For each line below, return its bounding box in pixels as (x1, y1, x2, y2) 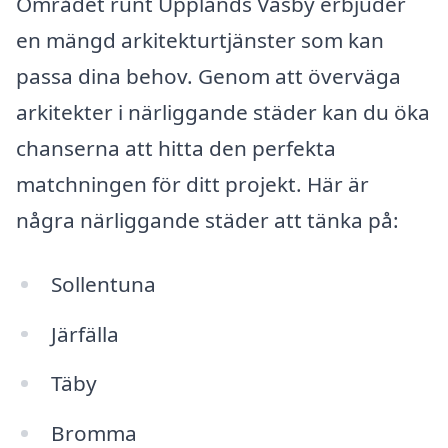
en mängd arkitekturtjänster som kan (16, 25, 384, 54)
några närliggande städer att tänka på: (16, 205, 399, 234)
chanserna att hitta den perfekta (16, 133, 336, 162)
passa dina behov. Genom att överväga (16, 61, 401, 90)
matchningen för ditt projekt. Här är (16, 169, 369, 198)
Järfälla (50, 319, 119, 348)
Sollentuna (50, 269, 156, 298)
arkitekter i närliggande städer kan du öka (16, 97, 430, 126)
